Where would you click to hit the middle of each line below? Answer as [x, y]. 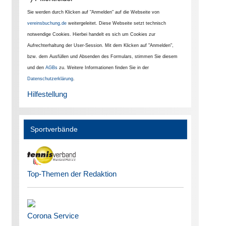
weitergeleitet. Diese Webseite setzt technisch [116, 23]
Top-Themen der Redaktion [72, 174]
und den [36, 67]
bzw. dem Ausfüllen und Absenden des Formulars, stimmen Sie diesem [102, 56]
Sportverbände [54, 129]
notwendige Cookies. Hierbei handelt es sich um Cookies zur [91, 34]
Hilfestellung [47, 94]
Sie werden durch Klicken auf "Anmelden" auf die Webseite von [93, 12]
